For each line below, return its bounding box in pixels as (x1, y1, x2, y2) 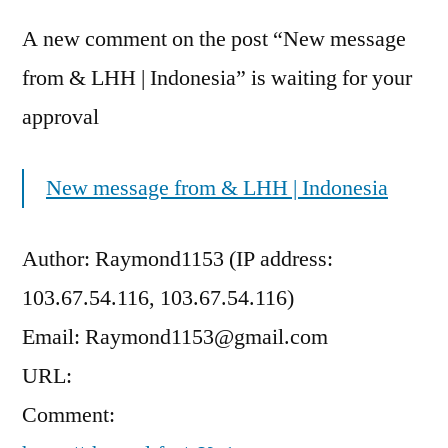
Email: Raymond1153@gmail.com (22, 323, 328, 351)
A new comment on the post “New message (22, 25, 406, 53)
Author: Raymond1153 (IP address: (22, 245, 333, 273)
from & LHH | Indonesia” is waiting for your (22, 64, 412, 92)
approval (22, 103, 99, 131)
